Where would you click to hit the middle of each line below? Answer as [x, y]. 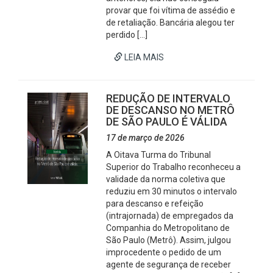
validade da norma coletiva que [166, 179]
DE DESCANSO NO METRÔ [171, 110]
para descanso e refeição [155, 204]
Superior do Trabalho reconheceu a [174, 167]
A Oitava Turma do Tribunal [159, 155]
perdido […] [127, 35]
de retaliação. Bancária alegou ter [171, 23]
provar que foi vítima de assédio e [171, 10]
